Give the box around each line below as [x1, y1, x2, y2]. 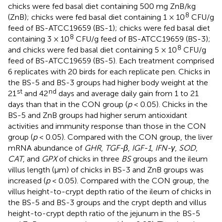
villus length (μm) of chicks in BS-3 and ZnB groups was [8, 165, 204, 174]
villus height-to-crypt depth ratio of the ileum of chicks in [8, 186, 211, 196]
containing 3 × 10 [8, 34, 69, 44]
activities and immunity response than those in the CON [8, 121, 206, 131]
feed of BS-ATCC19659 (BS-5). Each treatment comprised [8, 55, 214, 65]
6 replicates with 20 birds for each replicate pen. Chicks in [8, 66, 210, 76]
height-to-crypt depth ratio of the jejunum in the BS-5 [8, 208, 200, 218]
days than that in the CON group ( [8, 99, 127, 109]
